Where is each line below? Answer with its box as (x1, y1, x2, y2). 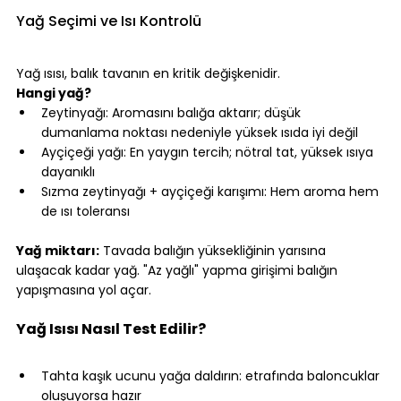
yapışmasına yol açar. (16, 281, 151, 300)
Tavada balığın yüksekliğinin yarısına (99, 242, 329, 260)
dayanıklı (41, 163, 95, 182)
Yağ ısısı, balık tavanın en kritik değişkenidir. (16, 64, 280, 83)
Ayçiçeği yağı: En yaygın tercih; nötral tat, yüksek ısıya (41, 143, 377, 162)
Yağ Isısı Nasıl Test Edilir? (16, 319, 206, 340)
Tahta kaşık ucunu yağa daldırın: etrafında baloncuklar (41, 367, 383, 386)
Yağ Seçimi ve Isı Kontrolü (16, 11, 201, 32)
